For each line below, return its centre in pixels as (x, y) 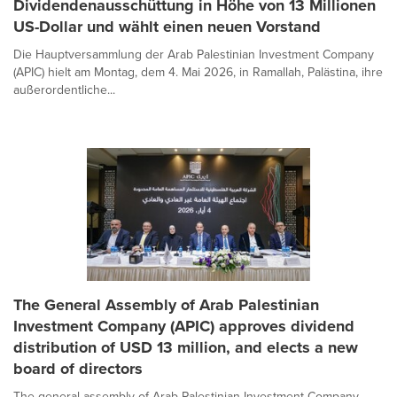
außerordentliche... (64, 90)
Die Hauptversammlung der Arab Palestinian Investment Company (194, 54)
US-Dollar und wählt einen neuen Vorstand (167, 27)
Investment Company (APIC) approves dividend (184, 326)
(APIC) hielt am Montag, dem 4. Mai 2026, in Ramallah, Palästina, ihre (198, 72)
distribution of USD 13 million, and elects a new (186, 347)
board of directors (78, 369)
